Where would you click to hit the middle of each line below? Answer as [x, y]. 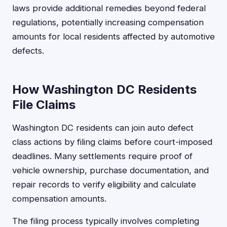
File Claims [44, 105]
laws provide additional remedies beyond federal [109, 8]
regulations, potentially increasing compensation [108, 22]
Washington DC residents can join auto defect [103, 128]
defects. [28, 51]
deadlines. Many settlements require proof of [102, 156]
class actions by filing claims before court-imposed [112, 142]
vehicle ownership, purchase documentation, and [110, 170]
